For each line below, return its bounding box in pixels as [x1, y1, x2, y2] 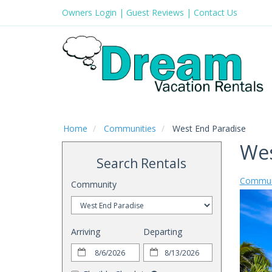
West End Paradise [170, 123, 246, 134]
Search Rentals [97, 155, 187, 172]
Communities [104, 123, 156, 134]
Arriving [71, 226, 100, 237]
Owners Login [62, 7, 117, 18]
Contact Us [194, 7, 237, 18]
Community [71, 178, 117, 190]
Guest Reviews [126, 7, 184, 18]
